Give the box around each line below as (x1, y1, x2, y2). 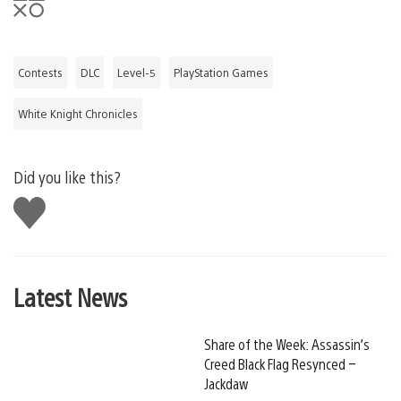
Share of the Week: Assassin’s (204, 335, 370, 354)
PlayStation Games (174, 65, 269, 81)
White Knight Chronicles (18, 107, 138, 122)
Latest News (13, 280, 127, 313)
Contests (18, 65, 63, 81)
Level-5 (117, 65, 156, 81)
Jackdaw (204, 374, 249, 394)
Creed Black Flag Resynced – (204, 354, 356, 374)
